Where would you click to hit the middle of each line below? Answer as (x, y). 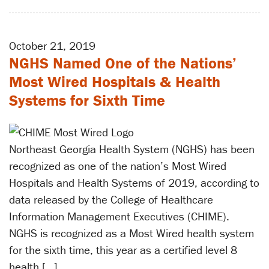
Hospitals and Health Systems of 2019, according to (134, 182)
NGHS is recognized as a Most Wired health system (131, 233)
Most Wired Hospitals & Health (115, 81)
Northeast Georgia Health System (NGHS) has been (132, 149)
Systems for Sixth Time (87, 100)
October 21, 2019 (52, 45)
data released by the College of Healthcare (111, 199)
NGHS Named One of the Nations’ (123, 63)
